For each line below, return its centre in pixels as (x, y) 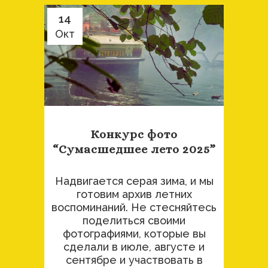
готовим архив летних (134, 194)
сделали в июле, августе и (134, 247)
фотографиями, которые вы (134, 234)
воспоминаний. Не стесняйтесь (134, 207)
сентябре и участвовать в (134, 260)
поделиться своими (134, 220)
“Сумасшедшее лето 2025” (134, 149)
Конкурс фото (134, 134)
